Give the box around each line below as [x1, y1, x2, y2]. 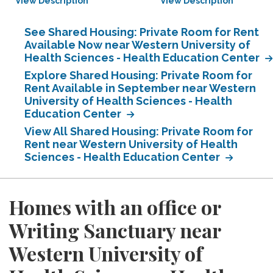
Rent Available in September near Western [24, 82, 256, 94]
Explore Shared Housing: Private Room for [24, 69, 252, 82]
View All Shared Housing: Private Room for [24, 125, 253, 138]
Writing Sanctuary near [9, 217, 221, 243]
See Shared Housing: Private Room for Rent [24, 26, 259, 38]
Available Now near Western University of [24, 38, 250, 51]
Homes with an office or [9, 194, 221, 220]
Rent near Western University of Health [24, 138, 238, 151]
